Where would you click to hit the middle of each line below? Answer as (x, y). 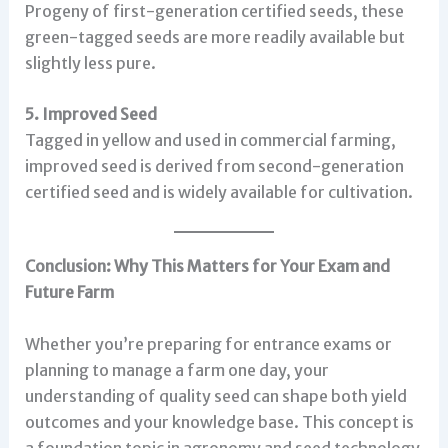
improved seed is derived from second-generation (214, 166)
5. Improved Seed (90, 114)
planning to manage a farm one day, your (176, 369)
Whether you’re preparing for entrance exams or (208, 343)
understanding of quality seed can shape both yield (215, 395)
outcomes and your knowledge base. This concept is (219, 421)
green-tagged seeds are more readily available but (214, 36)
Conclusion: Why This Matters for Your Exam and (207, 266)
